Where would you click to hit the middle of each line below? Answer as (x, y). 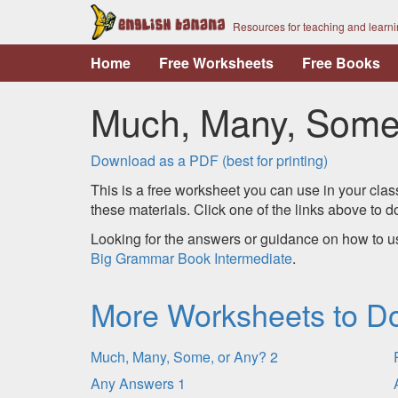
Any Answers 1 (138, 383)
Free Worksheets (216, 63)
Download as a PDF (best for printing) (209, 160)
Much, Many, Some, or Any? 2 (184, 357)
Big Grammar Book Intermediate (191, 258)
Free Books (341, 63)
